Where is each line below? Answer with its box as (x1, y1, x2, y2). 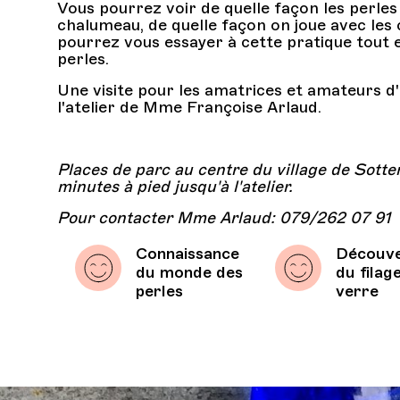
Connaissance (136, 244, 240, 263)
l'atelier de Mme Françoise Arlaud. (57, 97, 322, 117)
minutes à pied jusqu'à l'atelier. (57, 177, 294, 196)
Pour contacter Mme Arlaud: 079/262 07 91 (57, 208, 391, 228)
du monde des (136, 262, 244, 282)
